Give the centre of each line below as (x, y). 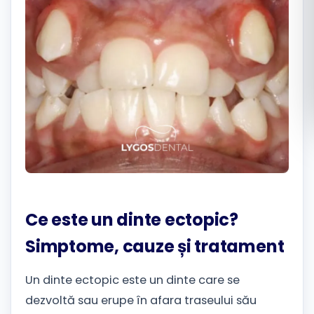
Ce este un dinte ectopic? (132, 220)
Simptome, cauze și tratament (155, 246)
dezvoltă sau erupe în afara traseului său (141, 301)
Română (255, 29)
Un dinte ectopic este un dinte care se (132, 280)
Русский (254, 61)
